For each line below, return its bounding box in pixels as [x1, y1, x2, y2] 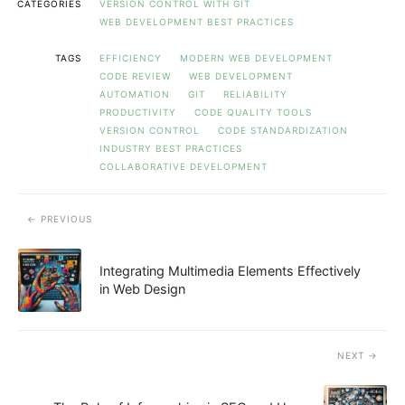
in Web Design [99, 280, 185, 297]
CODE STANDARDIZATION [218, 124, 348, 136]
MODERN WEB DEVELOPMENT [180, 52, 333, 63]
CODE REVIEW [99, 70, 171, 81]
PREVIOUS [41, 212, 92, 224]
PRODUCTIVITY [99, 106, 176, 118]
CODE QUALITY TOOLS [194, 106, 312, 118]
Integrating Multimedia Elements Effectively [99, 262, 361, 278]
